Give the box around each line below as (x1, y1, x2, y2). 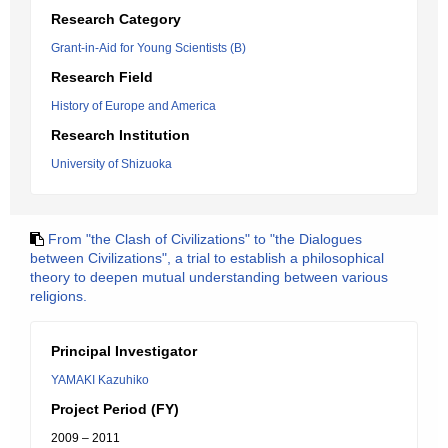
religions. (30, 288, 87, 304)
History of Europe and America (51, 99, 216, 113)
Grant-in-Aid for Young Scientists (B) (51, 41, 246, 55)
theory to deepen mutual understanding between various (30, 269, 388, 285)
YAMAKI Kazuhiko (51, 373, 149, 387)
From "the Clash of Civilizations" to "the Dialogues (48, 231, 362, 247)
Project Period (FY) (51, 401, 179, 417)
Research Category (51, 11, 181, 27)
